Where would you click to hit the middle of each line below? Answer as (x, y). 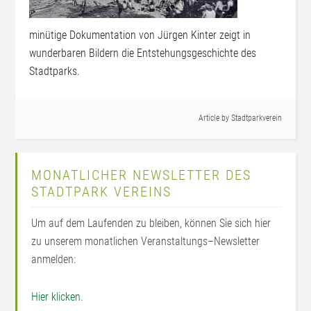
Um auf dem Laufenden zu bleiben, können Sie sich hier (151, 223)
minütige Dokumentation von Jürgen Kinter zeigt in (140, 35)
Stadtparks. (55, 71)
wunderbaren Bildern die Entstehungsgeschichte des (143, 53)
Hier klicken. (58, 297)
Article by (215, 118)
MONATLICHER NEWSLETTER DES (142, 175)
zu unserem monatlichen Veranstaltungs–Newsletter (146, 241)
